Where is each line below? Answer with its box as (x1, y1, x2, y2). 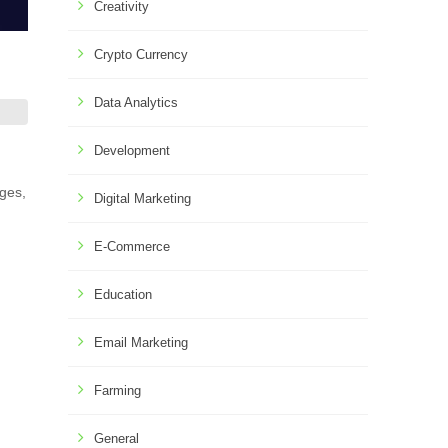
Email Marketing (94, 335, 188, 350)
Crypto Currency (94, 47, 188, 62)
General (94, 431, 139, 446)
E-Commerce (94, 239, 170, 254)
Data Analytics (94, 95, 178, 110)
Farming (94, 383, 141, 398)
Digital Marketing (94, 191, 191, 206)
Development (94, 143, 170, 158)
